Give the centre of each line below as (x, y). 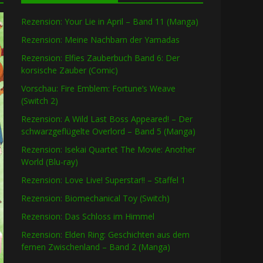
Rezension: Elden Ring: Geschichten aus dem (105, 235)
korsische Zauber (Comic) (70, 70)
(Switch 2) (40, 101)
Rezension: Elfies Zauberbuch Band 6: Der (100, 58)
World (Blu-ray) (50, 162)
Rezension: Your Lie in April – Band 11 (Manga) (110, 22)
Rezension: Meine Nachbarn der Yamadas (100, 40)
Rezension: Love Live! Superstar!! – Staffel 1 (103, 180)
